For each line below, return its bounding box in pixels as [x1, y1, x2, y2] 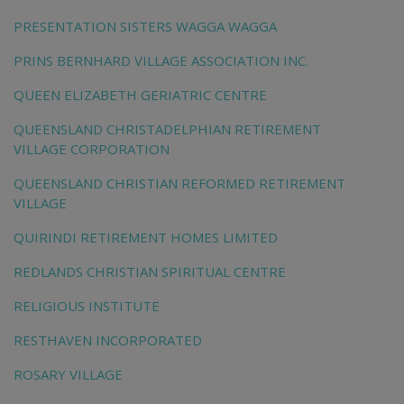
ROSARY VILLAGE [14, 365, 123, 384]
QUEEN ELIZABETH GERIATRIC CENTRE [14, 86, 267, 105]
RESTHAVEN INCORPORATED [14, 331, 202, 350]
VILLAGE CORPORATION [14, 140, 170, 159]
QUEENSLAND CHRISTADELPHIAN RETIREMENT [14, 120, 321, 139]
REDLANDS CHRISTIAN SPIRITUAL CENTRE [14, 262, 286, 281]
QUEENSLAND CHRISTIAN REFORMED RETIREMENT [14, 174, 345, 193]
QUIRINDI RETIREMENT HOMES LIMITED [14, 228, 278, 247]
